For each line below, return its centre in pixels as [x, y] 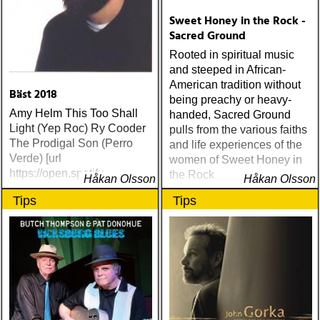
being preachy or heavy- [230, 100]
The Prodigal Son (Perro [71, 143]
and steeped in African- [227, 70]
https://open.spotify [56, 173]
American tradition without [235, 85]
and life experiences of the [236, 145]
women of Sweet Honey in [236, 160]
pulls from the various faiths [238, 130]
